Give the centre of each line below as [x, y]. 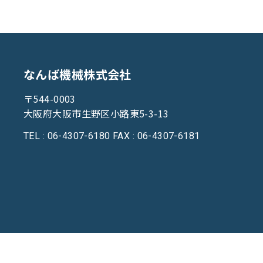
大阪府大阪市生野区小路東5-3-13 [96, 114]
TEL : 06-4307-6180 [67, 136]
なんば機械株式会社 [77, 75]
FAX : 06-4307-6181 [156, 136]
